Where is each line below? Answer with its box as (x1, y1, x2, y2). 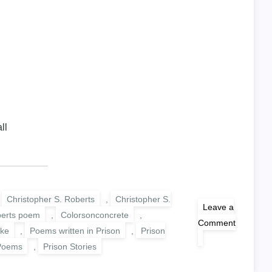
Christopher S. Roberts (7, 194, 95, 204)
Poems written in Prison (30, 225, 120, 236)
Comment (198, 217, 236, 228)
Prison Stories (43, 241, 97, 251)
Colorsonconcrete (61, 209, 129, 220)
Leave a (203, 202, 234, 212)
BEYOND (197, 249, 233, 259)
